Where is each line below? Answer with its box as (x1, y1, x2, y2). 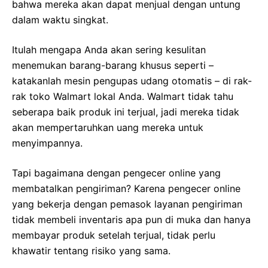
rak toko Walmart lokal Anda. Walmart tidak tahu (12, 90, 233, 103)
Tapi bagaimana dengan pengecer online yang (12, 167, 221, 179)
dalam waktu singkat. (12, 14, 108, 26)
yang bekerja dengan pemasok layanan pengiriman (12, 198, 242, 211)
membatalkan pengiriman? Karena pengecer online (12, 182, 240, 195)
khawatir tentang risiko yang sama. (12, 245, 170, 257)
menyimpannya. (12, 137, 83, 150)
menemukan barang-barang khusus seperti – (12, 59, 214, 72)
